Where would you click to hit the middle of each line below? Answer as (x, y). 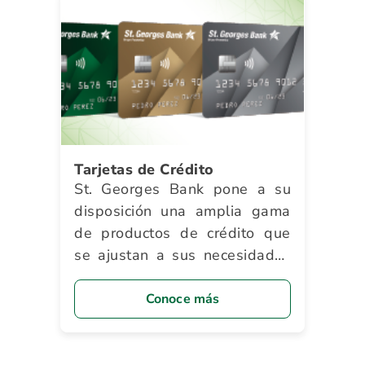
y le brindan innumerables (182, 277)
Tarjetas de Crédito (144, 169)
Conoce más (182, 299)
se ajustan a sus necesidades (182, 255)
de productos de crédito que (182, 233)
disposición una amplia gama (182, 211)
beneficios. (112, 299)
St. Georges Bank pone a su (182, 189)
